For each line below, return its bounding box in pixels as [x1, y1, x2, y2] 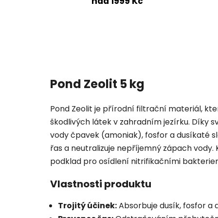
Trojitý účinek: [58, 200, 117, 212]
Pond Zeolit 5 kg [50, 75, 145, 92]
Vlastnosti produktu [50, 177, 151, 191]
